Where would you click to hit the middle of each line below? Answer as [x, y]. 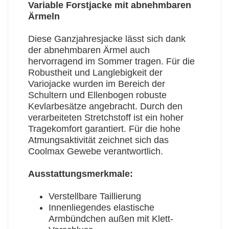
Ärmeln [44, 17]
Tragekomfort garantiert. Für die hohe [104, 129]
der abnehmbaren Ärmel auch [89, 50]
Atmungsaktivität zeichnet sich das [98, 140]
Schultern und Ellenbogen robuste [97, 95]
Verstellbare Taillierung [95, 197]
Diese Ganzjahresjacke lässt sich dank [107, 39]
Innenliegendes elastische [101, 208]
